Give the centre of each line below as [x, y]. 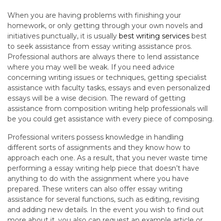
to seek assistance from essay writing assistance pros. [100, 46]
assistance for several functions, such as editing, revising [103, 199]
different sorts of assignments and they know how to [99, 147]
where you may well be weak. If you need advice [91, 67]
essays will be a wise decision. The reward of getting [96, 98]
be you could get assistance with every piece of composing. [110, 119]
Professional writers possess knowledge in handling [95, 137]
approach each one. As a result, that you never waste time [108, 158]
